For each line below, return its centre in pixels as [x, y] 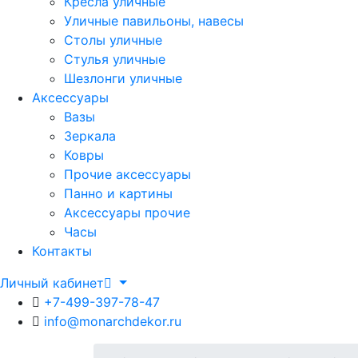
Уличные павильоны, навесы [154, 21]
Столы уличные [113, 40]
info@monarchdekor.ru [113, 321]
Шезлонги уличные [123, 78]
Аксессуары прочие [127, 213]
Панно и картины [118, 193]
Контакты [62, 251]
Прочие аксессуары [127, 174]
